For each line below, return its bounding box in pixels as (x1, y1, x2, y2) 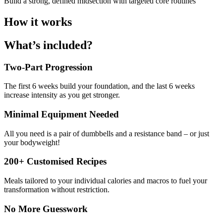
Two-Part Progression (4, 61, 93, 72)
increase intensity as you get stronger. (4, 91, 120, 100)
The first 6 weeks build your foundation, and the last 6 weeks (4, 82, 195, 91)
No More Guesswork (4, 203, 88, 214)
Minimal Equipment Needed (4, 109, 119, 119)
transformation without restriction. (4, 185, 110, 194)
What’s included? (4, 38, 93, 52)
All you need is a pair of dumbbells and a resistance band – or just (4, 129, 209, 138)
